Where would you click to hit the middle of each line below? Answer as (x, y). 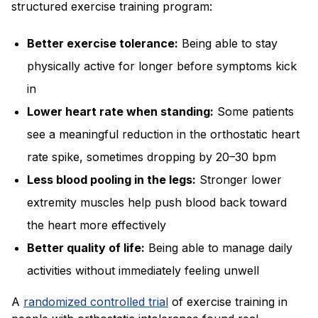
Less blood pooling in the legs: (112, 179)
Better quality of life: (86, 247)
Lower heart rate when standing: (121, 111)
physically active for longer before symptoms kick (162, 66)
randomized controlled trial (96, 301)
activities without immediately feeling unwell (143, 270)
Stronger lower (239, 179)
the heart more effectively (97, 225)
